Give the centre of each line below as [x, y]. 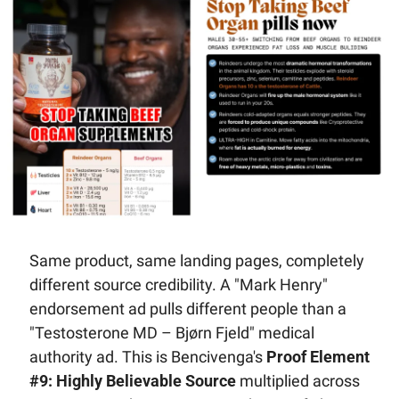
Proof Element [318, 356]
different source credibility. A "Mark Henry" [178, 284]
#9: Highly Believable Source [132, 380]
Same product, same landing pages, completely [196, 260]
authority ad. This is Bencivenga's [147, 356]
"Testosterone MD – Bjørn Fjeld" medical [171, 332]
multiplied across [297, 380]
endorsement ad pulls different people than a [187, 308]
